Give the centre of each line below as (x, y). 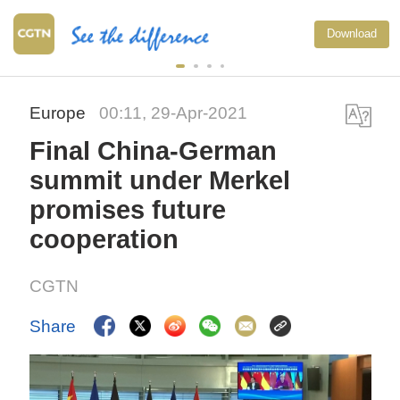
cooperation (104, 240)
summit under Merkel (160, 181)
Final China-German (154, 151)
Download (352, 33)
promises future (128, 210)
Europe (60, 113)
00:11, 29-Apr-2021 (174, 113)
